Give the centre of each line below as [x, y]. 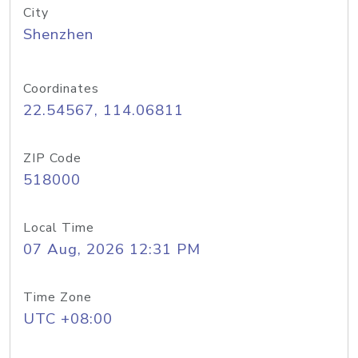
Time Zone [58, 297]
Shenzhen [58, 34]
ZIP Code [52, 158]
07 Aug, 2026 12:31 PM [112, 249]
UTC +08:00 [68, 319]
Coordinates [61, 89]
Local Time [59, 228]
